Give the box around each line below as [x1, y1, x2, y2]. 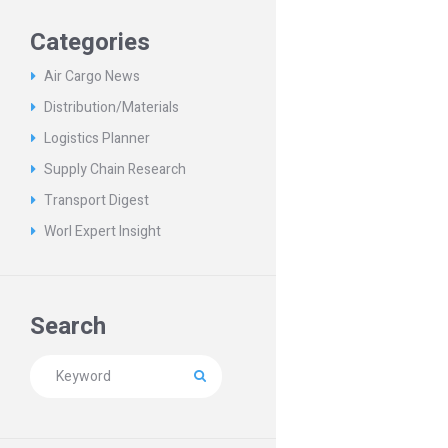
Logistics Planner [44, 128, 151, 150]
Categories [30, 24, 151, 60]
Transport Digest [44, 190, 150, 212]
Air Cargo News [44, 66, 141, 88]
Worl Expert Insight [44, 221, 162, 243]
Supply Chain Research [44, 159, 187, 181]
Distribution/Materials [44, 97, 180, 119]
